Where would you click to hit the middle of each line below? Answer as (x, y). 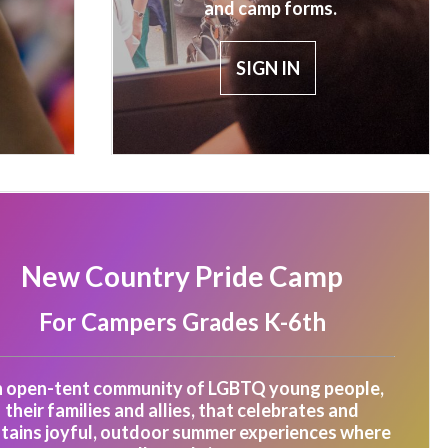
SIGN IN (268, 68)
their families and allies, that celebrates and (182, 410)
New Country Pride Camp (182, 276)
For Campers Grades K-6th (182, 321)
